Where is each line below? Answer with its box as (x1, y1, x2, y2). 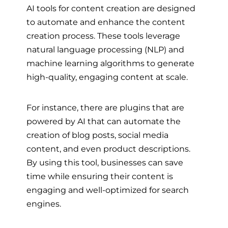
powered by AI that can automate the (26, 116, 181, 126)
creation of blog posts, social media (26, 129, 168, 140)
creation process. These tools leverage (26, 31, 180, 41)
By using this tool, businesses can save (26, 157, 183, 167)
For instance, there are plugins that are (26, 102, 184, 112)
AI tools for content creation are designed (26, 3, 195, 14)
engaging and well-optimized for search (26, 184, 189, 195)
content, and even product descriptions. (26, 143, 190, 154)
